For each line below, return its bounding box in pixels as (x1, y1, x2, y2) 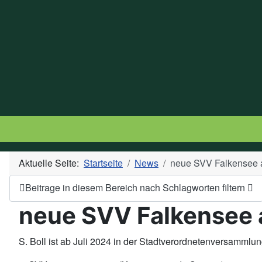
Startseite (84, 156, 123, 170)
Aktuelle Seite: (19, 156, 84, 170)
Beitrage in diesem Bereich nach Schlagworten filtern (25, 181, 247, 195)
